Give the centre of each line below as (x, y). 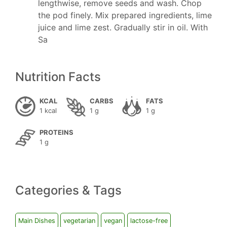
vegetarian (80, 221)
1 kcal (48, 110)
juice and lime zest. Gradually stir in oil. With (123, 27)
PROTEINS (56, 132)
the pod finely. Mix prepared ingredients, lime (125, 15)
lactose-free (149, 221)
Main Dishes (36, 221)
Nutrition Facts (58, 77)
